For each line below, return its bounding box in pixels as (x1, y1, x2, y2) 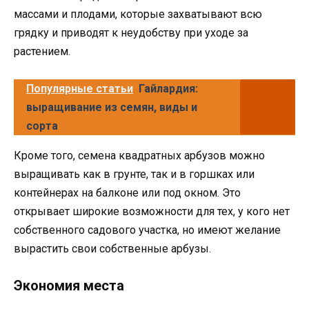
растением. (14, 44, 70, 58)
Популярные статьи (26, 81, 133, 95)
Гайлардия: (139, 81, 198, 95)
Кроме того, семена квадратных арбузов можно (14, 148, 265, 162)
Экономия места (14, 277, 124, 295)
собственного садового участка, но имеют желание (14, 223, 281, 237)
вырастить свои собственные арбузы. (14, 241, 211, 255)
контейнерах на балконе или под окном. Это (14, 186, 241, 199)
